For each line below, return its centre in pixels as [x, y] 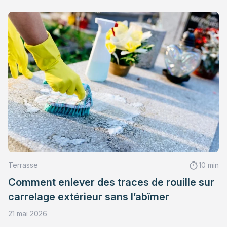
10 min [209, 165]
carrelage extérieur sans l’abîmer [89, 197]
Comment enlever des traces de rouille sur [111, 183]
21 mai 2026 [28, 214]
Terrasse [23, 165]
